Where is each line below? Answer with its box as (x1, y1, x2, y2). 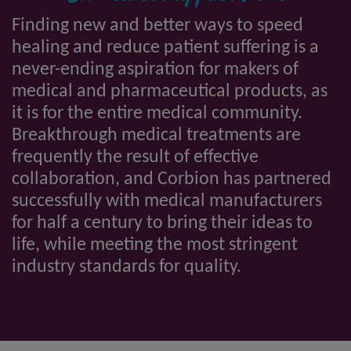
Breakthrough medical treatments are (12, 125, 301, 145)
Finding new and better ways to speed (12, 16, 303, 35)
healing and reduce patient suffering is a (12, 38, 319, 57)
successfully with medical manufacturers (12, 191, 322, 211)
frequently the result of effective (12, 147, 259, 167)
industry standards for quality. (12, 257, 241, 277)
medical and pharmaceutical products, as (12, 81, 327, 101)
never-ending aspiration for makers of (12, 60, 299, 79)
